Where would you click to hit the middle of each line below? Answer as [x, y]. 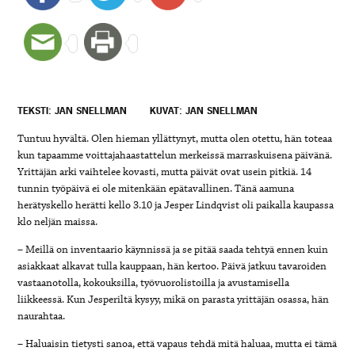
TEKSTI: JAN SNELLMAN [73, 111]
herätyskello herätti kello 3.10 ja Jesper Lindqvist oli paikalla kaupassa [176, 206]
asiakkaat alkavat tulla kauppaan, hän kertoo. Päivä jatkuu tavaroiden [172, 267]
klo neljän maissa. [58, 222]
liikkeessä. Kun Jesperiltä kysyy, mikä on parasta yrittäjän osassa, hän [174, 300]
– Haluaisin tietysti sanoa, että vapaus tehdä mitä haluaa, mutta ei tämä [177, 344]
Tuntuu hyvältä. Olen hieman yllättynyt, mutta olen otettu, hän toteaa [175, 139]
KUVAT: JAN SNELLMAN [204, 111]
